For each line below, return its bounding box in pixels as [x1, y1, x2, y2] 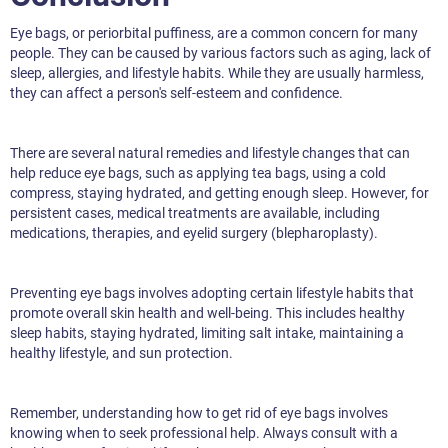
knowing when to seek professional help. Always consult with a [10, 425, 398, 442]
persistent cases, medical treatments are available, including [10, 205, 380, 222]
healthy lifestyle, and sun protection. [10, 345, 233, 362]
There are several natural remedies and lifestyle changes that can [10, 145, 410, 162]
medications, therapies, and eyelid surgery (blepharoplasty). [10, 225, 378, 242]
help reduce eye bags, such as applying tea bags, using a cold [10, 165, 386, 182]
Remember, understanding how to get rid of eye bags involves [10, 405, 388, 422]
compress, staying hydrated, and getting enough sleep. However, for [10, 185, 429, 202]
